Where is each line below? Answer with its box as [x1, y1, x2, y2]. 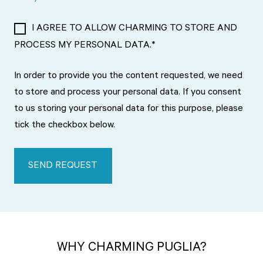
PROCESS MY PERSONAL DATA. [14, 41, 151, 52]
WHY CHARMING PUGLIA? [57, 241, 206, 256]
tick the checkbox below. [14, 120, 115, 131]
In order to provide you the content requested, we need [14, 71, 242, 82]
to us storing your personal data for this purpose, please [14, 104, 243, 115]
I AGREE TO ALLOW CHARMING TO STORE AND [32, 23, 238, 35]
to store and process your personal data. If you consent [14, 87, 241, 99]
